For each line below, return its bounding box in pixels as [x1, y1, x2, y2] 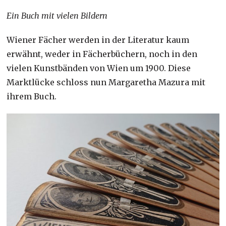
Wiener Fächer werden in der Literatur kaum [7, 35, 190, 45]
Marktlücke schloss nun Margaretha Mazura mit [7, 77, 206, 88]
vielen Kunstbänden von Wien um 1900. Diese [7, 63, 191, 74]
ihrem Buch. [7, 91, 57, 102]
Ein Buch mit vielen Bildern [7, 11, 108, 21]
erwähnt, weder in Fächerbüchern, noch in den [7, 49, 198, 60]
